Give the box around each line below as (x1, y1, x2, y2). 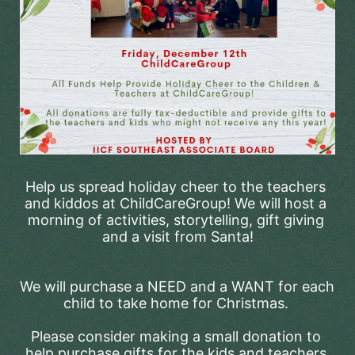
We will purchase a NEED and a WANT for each (20, 278, 334, 295)
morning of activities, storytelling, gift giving (27, 212, 324, 228)
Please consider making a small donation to (30, 328, 321, 345)
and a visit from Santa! (101, 228, 254, 245)
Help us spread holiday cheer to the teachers (25, 178, 326, 195)
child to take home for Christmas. (63, 295, 292, 311)
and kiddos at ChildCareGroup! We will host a (25, 195, 326, 212)
